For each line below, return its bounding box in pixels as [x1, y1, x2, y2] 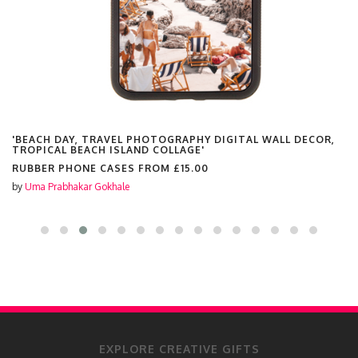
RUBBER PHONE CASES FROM [12, 162, 173, 174]
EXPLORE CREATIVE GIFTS [98, 342, 260, 356]
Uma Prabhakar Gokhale [25, 181, 129, 193]
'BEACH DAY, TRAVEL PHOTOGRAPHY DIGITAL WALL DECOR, [12, 133, 335, 145]
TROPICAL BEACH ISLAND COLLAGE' [12, 144, 205, 156]
